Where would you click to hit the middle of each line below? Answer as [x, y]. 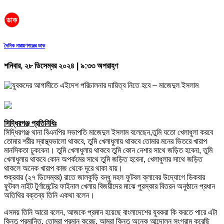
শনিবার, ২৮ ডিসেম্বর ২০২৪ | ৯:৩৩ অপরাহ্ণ [61, 65]
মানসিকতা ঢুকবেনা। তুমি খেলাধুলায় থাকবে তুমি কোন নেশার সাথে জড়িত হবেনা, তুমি [108, 150]
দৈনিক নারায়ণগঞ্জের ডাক [24, 45]
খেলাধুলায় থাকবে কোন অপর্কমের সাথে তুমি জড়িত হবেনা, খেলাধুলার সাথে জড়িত [103, 159]
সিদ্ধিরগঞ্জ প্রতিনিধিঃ [30, 123]
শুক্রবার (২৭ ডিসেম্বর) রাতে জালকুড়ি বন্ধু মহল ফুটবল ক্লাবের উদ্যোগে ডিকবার [104, 177]
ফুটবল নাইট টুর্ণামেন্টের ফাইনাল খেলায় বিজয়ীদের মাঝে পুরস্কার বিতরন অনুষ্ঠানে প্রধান [109, 186]
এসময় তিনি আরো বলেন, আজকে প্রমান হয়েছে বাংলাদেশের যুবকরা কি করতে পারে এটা [110, 212]
